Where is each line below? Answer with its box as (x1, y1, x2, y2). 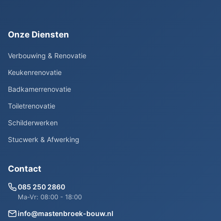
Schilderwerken (8, 118, 58, 127)
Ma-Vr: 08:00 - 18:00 (18, 192, 82, 201)
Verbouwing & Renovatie (8, 51, 86, 60)
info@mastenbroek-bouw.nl (18, 209, 113, 218)
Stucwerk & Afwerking (8, 135, 79, 144)
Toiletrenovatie (8, 101, 55, 110)
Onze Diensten (8, 29, 69, 39)
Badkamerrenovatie (8, 84, 71, 93)
